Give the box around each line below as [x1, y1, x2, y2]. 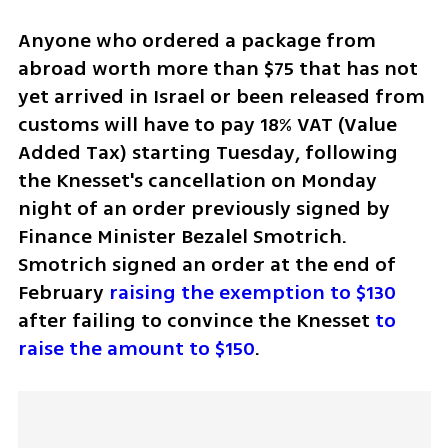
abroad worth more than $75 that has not [17, 53, 418, 83]
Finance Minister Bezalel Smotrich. [17, 221, 347, 251]
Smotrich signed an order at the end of [17, 249, 396, 279]
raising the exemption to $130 [103, 277, 396, 307]
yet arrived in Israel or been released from [17, 81, 425, 111]
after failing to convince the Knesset [17, 305, 375, 335]
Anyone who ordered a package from [17, 25, 376, 55]
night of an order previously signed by [17, 193, 390, 223]
